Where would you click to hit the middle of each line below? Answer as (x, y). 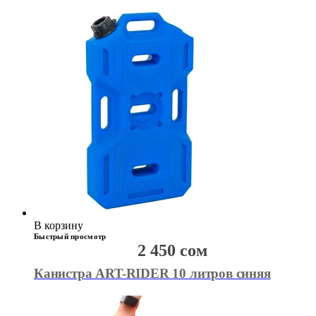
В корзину (59, 226)
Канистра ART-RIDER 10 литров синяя (152, 274)
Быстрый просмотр (70, 237)
